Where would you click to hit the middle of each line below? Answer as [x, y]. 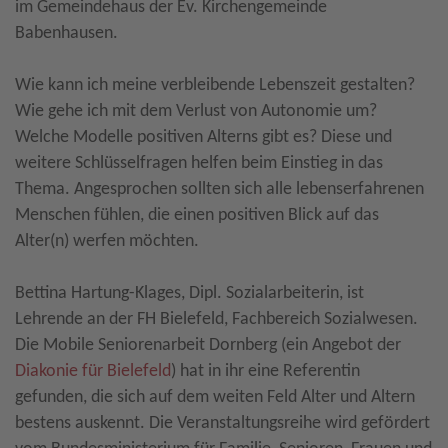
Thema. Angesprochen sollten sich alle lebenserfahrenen [219, 190]
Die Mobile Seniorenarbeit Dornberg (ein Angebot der [208, 346]
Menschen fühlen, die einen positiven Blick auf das [197, 216]
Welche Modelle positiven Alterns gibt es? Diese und [203, 138]
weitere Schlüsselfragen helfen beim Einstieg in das [199, 164]
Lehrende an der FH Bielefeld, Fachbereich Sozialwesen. [216, 320]
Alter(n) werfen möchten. [107, 242]
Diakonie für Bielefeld [93, 372]
